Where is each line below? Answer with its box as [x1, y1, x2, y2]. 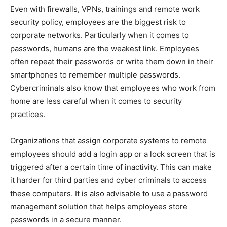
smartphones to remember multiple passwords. [10, 70, 180, 80]
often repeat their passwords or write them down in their [10, 57, 213, 67]
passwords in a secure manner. [10, 215, 122, 225]
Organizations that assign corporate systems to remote [10, 136, 207, 146]
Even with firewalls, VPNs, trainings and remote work [10, 4, 200, 14]
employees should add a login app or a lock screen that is [10, 149, 215, 159]
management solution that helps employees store [10, 202, 187, 212]
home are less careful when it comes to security [10, 96, 182, 106]
